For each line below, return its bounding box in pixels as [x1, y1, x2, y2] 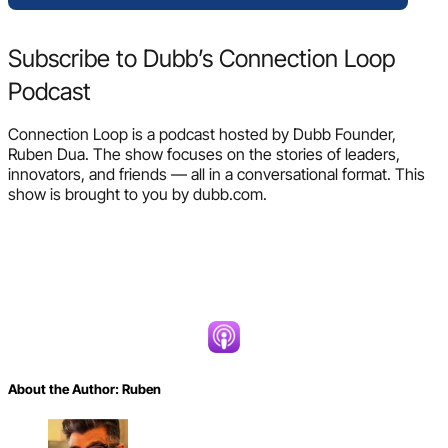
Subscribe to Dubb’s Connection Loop [8, 44, 395, 74]
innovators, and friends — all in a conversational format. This [8, 164, 425, 185]
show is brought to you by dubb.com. [8, 184, 267, 205]
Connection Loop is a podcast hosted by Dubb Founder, [8, 124, 396, 145]
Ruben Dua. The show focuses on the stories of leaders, [8, 144, 400, 165]
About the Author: [8, 381, 122, 398]
